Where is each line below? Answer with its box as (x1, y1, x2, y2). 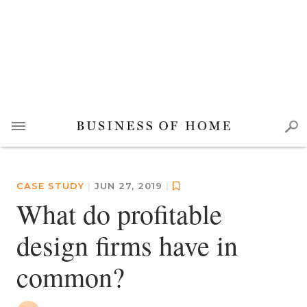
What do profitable (16, 195, 222, 232)
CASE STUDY (16, 180, 84, 191)
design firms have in (16, 227, 238, 263)
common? (16, 258, 125, 295)
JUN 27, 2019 (95, 180, 166, 191)
